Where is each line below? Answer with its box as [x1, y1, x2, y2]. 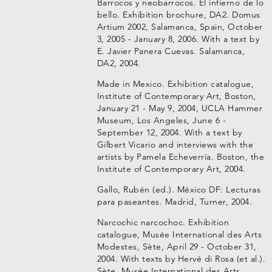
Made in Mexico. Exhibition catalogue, [97, 78, 254, 89]
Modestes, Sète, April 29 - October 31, [97, 241, 257, 252]
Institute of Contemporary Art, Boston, [97, 90, 256, 101]
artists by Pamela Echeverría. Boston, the [97, 151, 265, 162]
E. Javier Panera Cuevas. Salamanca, [97, 46, 245, 56]
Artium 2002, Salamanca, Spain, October [97, 21, 263, 32]
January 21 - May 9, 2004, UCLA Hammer [97, 103, 263, 114]
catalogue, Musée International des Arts [97, 229, 262, 240]
